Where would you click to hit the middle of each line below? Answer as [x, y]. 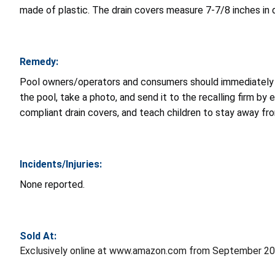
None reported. [52, 184]
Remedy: [39, 61]
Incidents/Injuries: [61, 164]
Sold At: [38, 236]
